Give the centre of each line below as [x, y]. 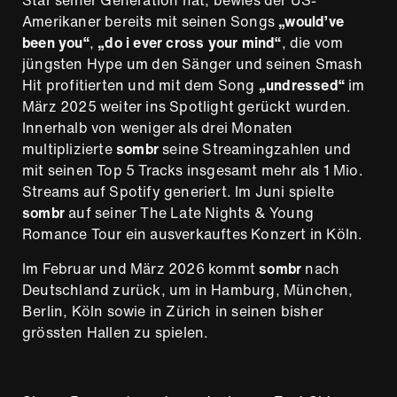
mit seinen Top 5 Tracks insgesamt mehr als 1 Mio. [193, 171]
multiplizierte [69, 149]
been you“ [56, 43]
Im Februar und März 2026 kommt [141, 269]
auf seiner [101, 213]
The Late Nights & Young [227, 213]
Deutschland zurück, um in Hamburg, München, [188, 290]
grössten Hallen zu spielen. [116, 333]
